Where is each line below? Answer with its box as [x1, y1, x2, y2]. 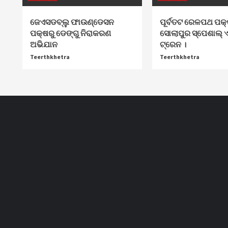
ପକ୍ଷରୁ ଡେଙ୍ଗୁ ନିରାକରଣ [30, 28, 111, 38]
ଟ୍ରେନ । [159, 39, 186, 49]
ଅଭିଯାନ [30, 39, 58, 49]
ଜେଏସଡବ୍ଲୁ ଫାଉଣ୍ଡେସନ [30, 17, 114, 27]
